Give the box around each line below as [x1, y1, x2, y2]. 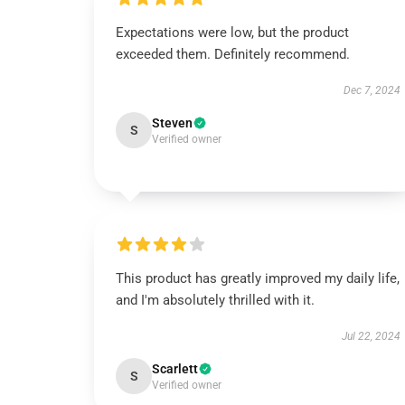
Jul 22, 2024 [341, 330, 400, 343]
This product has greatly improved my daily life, [116, 270, 400, 287]
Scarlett [152, 362, 198, 376]
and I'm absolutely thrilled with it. [116, 292, 315, 308]
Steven [152, 116, 193, 130]
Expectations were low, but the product [116, 24, 349, 41]
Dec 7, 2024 [343, 84, 400, 97]
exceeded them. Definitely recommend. [116, 46, 350, 62]
